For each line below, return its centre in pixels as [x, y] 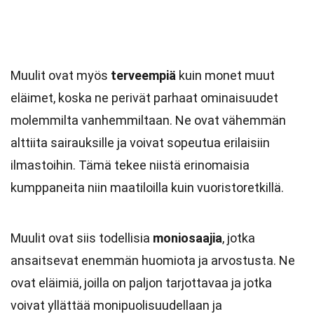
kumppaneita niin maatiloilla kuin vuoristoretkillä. [147, 187]
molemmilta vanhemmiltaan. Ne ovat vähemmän [148, 120]
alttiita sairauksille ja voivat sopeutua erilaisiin [140, 143]
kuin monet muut [225, 75]
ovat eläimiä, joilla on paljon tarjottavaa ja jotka [141, 283]
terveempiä [143, 75]
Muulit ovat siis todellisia [82, 238]
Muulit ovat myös [61, 75]
